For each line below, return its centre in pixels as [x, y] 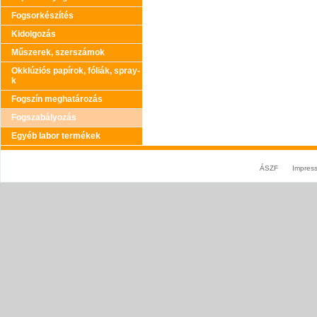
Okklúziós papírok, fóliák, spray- [76, 71]
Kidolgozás [34, 34]
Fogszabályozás [44, 117]
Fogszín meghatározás [57, 99]
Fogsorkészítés [42, 16]
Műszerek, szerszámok [58, 52]
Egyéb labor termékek [56, 136]
